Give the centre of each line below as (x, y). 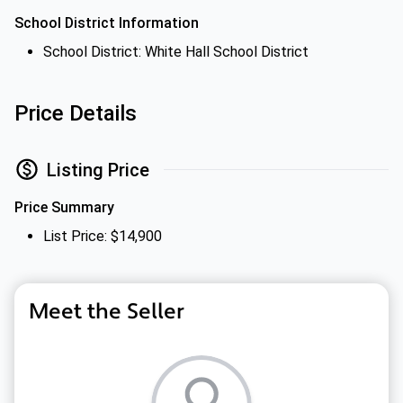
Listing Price (98, 170)
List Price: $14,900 (103, 236)
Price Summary (64, 207)
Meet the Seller (107, 312)
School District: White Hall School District (176, 52)
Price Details (76, 113)
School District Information (107, 23)
